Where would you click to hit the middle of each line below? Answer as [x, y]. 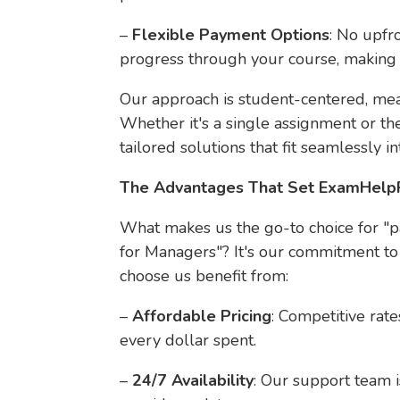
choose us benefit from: [204, 276]
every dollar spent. [188, 340]
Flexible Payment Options [231, 35]
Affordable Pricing [202, 316]
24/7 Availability [193, 380]
